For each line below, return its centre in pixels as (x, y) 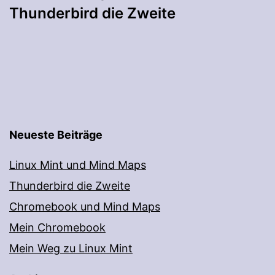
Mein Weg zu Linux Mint (71, 249)
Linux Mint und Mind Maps (78, 165)
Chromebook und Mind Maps (85, 207)
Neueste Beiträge (56, 135)
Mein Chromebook (57, 228)
